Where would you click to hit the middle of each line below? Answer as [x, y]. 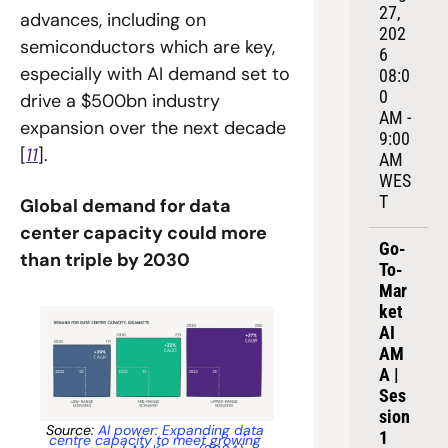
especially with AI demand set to [155, 74]
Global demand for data [125, 206]
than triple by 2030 [105, 260]
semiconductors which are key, [147, 47]
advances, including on [113, 20]
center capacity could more [143, 233]
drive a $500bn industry [120, 101]
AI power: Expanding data [180, 429]
